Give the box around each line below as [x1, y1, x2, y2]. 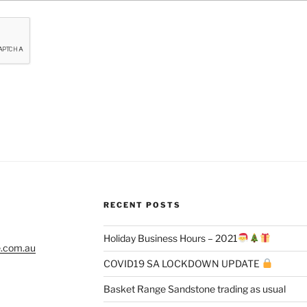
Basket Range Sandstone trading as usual [103, 282, 286, 295]
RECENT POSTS [103, 199, 181, 210]
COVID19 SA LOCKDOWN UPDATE [103, 257, 262, 269]
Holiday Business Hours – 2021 [103, 232, 238, 244]
